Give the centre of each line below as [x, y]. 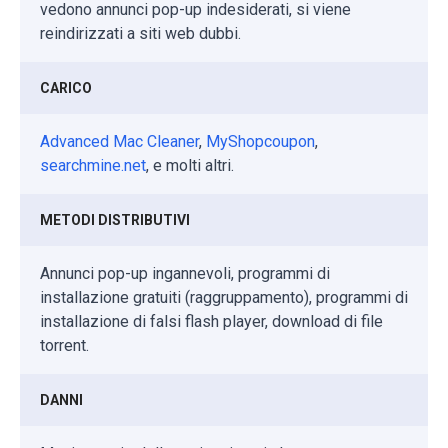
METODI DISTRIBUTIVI [115, 219]
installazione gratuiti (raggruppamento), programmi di [224, 297]
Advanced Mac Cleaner [119, 141]
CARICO [66, 87]
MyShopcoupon [260, 141]
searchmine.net [93, 165]
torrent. [64, 345]
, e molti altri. [190, 165]
